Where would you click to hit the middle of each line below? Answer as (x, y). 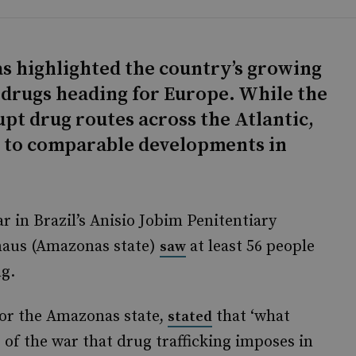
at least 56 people (250, 247)
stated (190, 317)
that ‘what (251, 317)
